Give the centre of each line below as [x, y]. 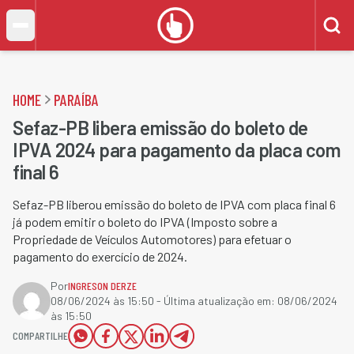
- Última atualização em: [216, 301]
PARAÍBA [76, 100]
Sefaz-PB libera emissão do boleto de [160, 128]
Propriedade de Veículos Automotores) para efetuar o [152, 239]
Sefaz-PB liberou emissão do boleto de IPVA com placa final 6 [174, 204]
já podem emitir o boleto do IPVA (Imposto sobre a [145, 222]
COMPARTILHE [40, 335]
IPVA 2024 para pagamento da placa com [177, 150]
